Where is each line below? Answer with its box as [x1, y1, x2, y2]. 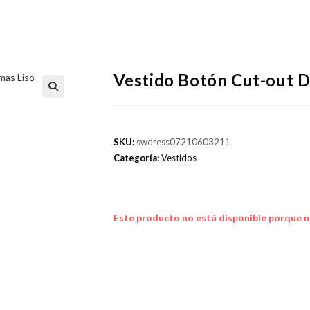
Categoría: [113, 152, 161, 163]
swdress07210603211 [136, 136, 230, 147]
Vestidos [161, 152, 197, 163]
